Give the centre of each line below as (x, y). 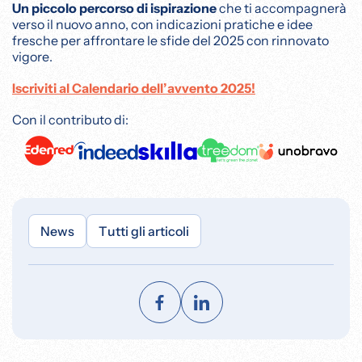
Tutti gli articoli (144, 231)
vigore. (32, 56)
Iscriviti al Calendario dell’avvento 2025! (134, 88)
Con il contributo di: (70, 119)
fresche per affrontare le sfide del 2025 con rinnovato (170, 40)
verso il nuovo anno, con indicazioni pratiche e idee (162, 24)
